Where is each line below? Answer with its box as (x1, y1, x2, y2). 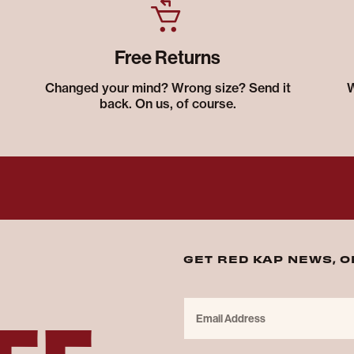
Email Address (183, 296, 258, 311)
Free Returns (115, 46, 220, 69)
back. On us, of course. (99, 95, 236, 111)
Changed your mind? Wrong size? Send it (44, 79, 291, 96)
